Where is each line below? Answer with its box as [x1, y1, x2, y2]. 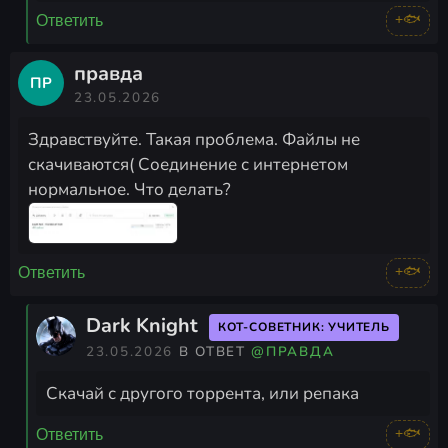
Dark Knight [86, 311, 198, 339]
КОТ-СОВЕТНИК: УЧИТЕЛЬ [218, 318, 390, 335]
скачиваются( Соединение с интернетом [28, 152, 348, 176]
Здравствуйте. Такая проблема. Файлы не [28, 127, 360, 151]
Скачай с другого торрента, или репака [46, 381, 359, 405]
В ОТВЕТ [178, 341, 252, 361]
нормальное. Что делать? [28, 177, 231, 201]
